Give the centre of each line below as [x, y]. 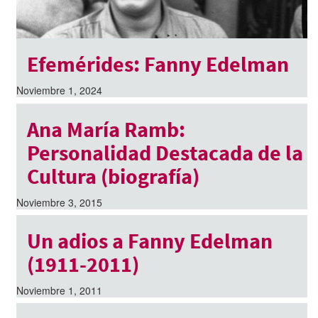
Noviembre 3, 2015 [59, 202]
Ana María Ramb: [106, 129]
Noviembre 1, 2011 [59, 290]
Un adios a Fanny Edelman [149, 240]
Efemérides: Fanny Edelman [158, 64]
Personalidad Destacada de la [165, 152]
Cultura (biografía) [113, 176]
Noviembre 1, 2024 [59, 91]
